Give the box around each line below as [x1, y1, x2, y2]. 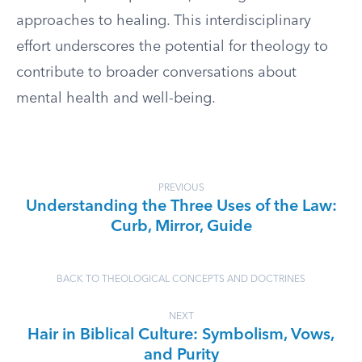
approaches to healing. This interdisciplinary [16, 14, 311, 28]
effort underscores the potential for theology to [16, 40, 328, 54]
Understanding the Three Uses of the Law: [25, 199, 337, 215]
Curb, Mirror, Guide [110, 219, 252, 235]
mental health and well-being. [16, 91, 216, 106]
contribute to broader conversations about [16, 65, 297, 80]
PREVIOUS [158, 183, 204, 193]
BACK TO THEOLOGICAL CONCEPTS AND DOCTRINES [57, 275, 305, 284]
